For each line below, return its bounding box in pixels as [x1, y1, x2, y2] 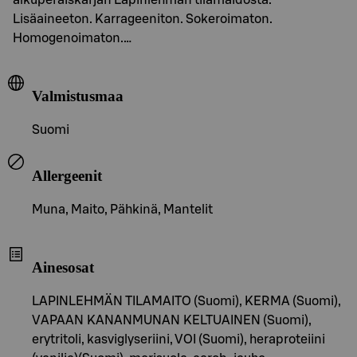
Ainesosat [32, 259, 94, 277]
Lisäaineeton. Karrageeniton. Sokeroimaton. [13, 12, 273, 25]
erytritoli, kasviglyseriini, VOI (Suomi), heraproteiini [32, 332, 325, 346]
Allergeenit [32, 167, 102, 184]
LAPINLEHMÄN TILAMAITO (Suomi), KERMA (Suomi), [32, 294, 341, 308]
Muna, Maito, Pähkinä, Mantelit [32, 202, 213, 216]
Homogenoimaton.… [13, 31, 131, 45]
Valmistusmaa [32, 88, 124, 105]
